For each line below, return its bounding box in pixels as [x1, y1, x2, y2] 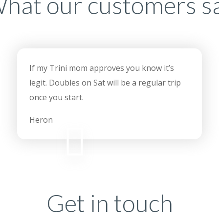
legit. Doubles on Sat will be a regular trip [29, 77, 181, 88]
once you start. [29, 92, 84, 103]
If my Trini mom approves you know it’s [29, 63, 174, 74]
